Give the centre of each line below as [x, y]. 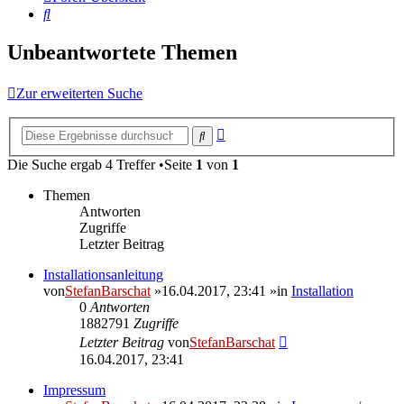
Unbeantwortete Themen [122, 53]
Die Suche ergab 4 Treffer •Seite [101, 164]
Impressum [74, 390]
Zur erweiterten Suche [79, 94]
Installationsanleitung [103, 274]
